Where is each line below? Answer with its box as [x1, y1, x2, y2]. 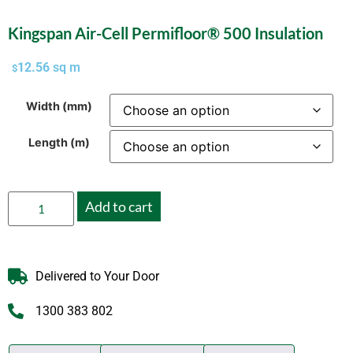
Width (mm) [25, 98, 92, 113]
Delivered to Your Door [35, 269, 159, 284]
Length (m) [28, 135, 90, 149]
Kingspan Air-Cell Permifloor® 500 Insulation [8, 24, 323, 43]
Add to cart [85, 198, 154, 216]
